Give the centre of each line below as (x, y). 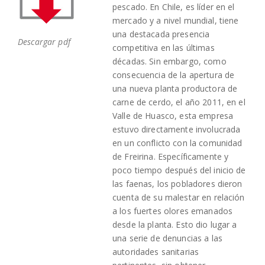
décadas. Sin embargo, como (169, 61)
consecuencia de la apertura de (174, 75)
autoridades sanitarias (156, 251)
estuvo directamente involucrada (177, 129)
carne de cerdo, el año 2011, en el (179, 102)
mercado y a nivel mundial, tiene (176, 20)
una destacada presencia (161, 34)
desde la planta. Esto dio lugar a (175, 224)
